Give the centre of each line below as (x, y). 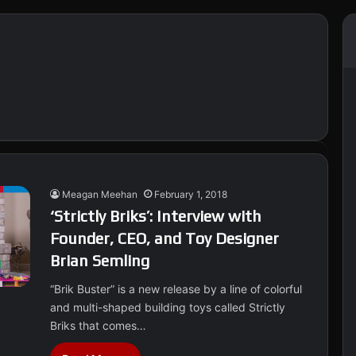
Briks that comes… (99, 325)
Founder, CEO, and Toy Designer (165, 238)
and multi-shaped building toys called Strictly (168, 307)
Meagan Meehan (100, 194)
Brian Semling (100, 260)
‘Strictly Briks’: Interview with (156, 216)
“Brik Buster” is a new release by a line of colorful (176, 289)
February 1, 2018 (191, 194)
